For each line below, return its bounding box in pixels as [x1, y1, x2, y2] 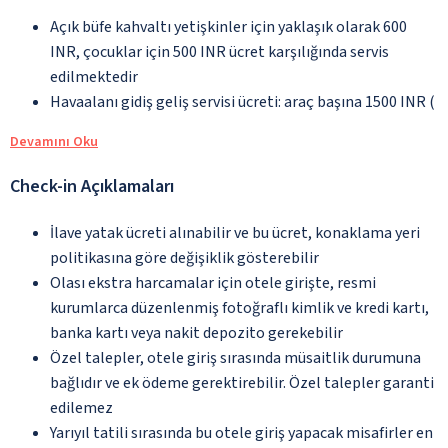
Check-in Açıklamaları [10, 173, 174, 199]
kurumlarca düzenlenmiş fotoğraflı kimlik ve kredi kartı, [50, 296, 429, 319]
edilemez [50, 396, 113, 419]
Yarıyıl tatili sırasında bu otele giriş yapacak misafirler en [50, 421, 433, 444]
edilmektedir [50, 65, 138, 88]
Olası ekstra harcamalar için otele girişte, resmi [50, 271, 376, 294]
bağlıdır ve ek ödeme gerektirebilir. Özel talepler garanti [50, 371, 434, 394]
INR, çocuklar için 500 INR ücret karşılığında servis [50, 40, 389, 63]
